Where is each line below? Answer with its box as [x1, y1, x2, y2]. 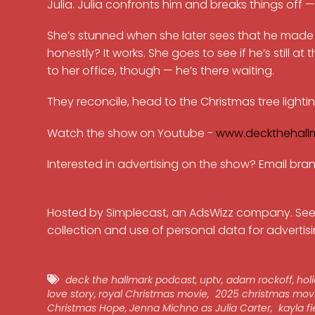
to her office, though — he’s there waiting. [47, 63, 275, 79]
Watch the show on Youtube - [47, 124, 217, 141]
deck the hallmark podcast [65, 273, 196, 288]
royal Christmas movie [98, 287, 208, 302]
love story [47, 287, 95, 302]
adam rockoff [226, 273, 292, 288]
